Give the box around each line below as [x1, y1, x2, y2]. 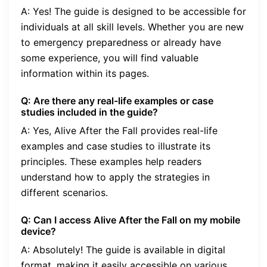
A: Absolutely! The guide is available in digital [21, 244, 225, 256]
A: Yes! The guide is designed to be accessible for [21, 5, 246, 18]
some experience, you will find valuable [21, 52, 198, 64]
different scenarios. [21, 187, 108, 199]
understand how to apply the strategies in [21, 171, 210, 184]
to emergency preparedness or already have [21, 36, 221, 49]
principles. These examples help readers [21, 156, 201, 168]
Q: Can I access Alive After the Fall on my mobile [21, 214, 240, 226]
